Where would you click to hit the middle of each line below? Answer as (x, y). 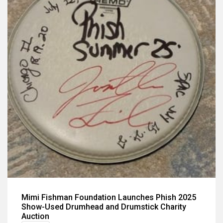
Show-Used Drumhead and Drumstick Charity (104, 207)
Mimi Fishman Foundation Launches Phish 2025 (109, 197)
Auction (35, 216)
